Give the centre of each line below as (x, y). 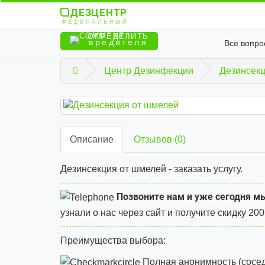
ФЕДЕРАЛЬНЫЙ (95, 22)
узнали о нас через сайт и (118, 212)
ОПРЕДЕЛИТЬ (117, 37)
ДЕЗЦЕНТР (99, 12)
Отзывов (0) (160, 139)
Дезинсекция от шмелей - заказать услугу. (151, 169)
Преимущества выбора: (113, 240)
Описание (92, 139)
